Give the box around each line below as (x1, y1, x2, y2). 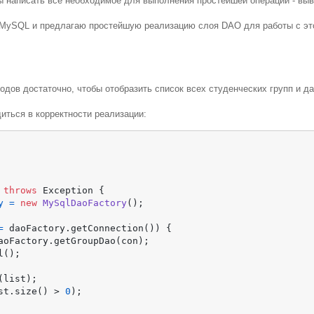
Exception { (37, 184, 105, 196)
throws (4, 184, 38, 196)
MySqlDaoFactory (43, 197, 128, 208)
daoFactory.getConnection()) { (4, 222, 172, 233)
